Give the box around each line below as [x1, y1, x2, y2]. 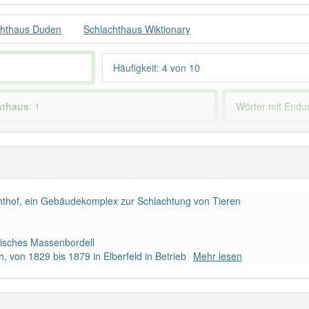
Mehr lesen [193, 249, 242, 263]
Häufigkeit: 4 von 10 [112, 61, 200, 74]
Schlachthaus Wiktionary [83, 22, 190, 36]
